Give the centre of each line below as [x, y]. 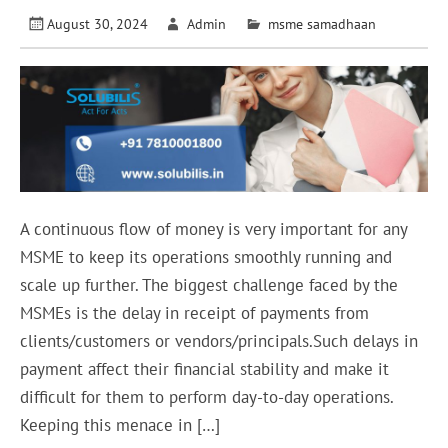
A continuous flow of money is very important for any [214, 229]
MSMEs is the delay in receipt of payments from [195, 313]
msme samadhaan [321, 24]
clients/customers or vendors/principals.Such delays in [219, 341]
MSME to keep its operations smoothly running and [206, 257]
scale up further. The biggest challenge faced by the [209, 285]
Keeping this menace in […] [120, 425]
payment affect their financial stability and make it [205, 369]
